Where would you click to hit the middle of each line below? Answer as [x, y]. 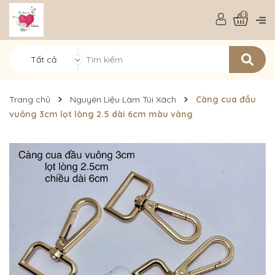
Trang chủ [30, 99]
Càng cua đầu [226, 99]
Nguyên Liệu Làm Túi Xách [123, 99]
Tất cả [44, 60]
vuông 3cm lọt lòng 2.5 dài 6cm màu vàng [101, 114]
